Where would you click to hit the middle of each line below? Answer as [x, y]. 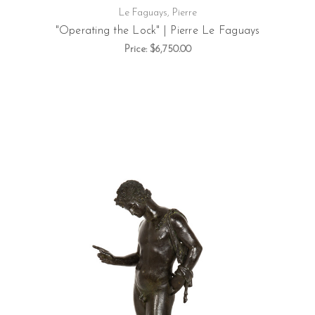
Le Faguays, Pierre [157, 13]
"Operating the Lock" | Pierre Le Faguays [157, 31]
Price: [137, 49]
